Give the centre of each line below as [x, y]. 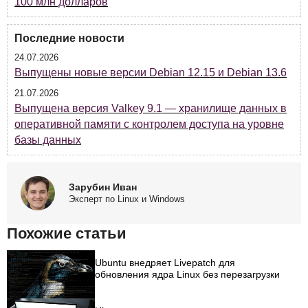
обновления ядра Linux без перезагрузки [188, 274]
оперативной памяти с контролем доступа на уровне [149, 124]
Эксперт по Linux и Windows [127, 199]
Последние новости [69, 38]
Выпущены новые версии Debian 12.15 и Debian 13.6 [151, 72]
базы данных [48, 140]
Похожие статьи [67, 233]
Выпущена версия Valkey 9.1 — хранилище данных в [151, 108]
